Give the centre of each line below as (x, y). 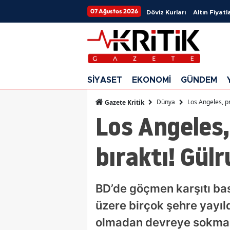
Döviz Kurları (166, 12)
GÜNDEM (199, 80)
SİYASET (105, 80)
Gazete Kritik (124, 102)
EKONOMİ (151, 80)
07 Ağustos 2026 (114, 11)
